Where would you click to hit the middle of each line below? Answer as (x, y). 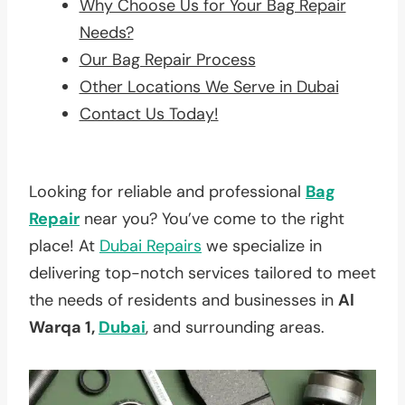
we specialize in (262, 245)
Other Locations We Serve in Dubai (209, 86)
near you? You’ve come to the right (212, 218)
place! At (64, 245)
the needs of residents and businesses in (184, 300)
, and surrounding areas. (235, 327)
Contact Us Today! (149, 113)
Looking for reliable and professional (167, 191)
